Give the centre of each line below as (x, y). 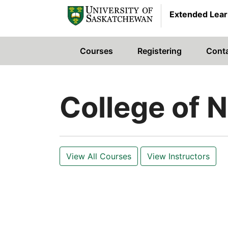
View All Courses (99, 156)
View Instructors (178, 156)
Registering (160, 51)
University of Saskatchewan (129, 58)
